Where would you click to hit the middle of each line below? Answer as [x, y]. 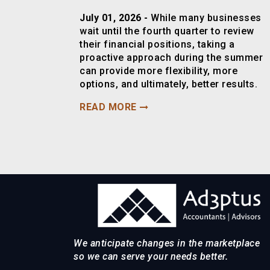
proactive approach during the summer [171, 58]
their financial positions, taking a [157, 45]
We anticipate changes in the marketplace [167, 243]
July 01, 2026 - [115, 18]
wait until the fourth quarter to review [167, 31]
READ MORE [108, 107]
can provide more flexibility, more [159, 71]
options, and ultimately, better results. [168, 84]
